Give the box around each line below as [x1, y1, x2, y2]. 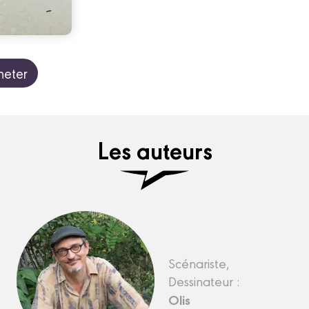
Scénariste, [168, 254, 230, 272]
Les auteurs [97, 132, 212, 166]
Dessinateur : [168, 272, 243, 290]
